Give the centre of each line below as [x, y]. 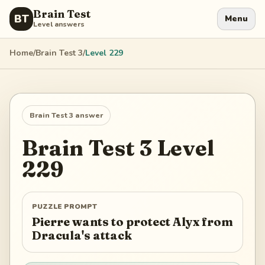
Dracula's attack [82, 235]
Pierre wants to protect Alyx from [132, 222]
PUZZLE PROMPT [64, 207]
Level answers [59, 24]
